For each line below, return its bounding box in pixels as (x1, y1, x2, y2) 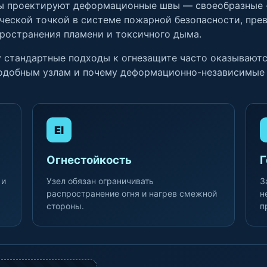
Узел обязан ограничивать (46, 176, 154, 186)
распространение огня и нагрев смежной (46, 188, 217, 198)
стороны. (46, 201, 84, 211)
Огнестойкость (46, 153, 132, 167)
